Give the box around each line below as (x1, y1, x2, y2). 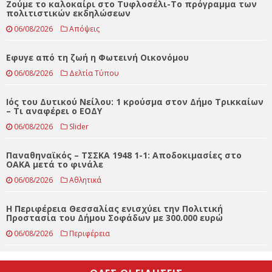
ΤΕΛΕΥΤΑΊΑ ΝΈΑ (12, 16, 94, 31)
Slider (69, 180, 89, 191)
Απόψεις (69, 83, 100, 93)
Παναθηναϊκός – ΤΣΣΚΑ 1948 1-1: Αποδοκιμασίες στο (6, 208, 242, 220)
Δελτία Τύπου (69, 127, 119, 138)
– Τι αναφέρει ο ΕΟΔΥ (6, 164, 102, 176)
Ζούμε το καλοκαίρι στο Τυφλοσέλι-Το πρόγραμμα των (6, 57, 257, 69)
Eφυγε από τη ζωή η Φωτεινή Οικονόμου (6, 110, 189, 123)
